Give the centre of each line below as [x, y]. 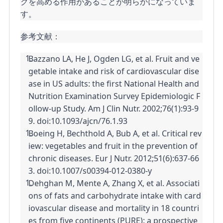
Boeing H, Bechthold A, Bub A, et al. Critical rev [115, 134]
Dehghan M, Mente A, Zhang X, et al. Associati [114, 183]
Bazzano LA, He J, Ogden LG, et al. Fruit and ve [114, 59]
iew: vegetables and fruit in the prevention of [113, 146]
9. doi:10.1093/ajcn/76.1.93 [78, 121]
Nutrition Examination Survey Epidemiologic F [114, 96]
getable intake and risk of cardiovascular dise [114, 71]
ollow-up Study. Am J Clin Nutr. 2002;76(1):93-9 [114, 109]
